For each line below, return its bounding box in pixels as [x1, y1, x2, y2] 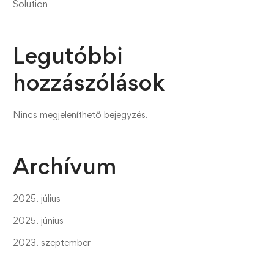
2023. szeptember [13, 237, 91, 248]
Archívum [13, 152, 116, 180]
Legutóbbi [13, 42, 123, 69]
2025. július [13, 193, 61, 204]
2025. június [13, 215, 64, 226]
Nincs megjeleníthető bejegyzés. [13, 109, 148, 120]
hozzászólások [13, 68, 165, 96]
